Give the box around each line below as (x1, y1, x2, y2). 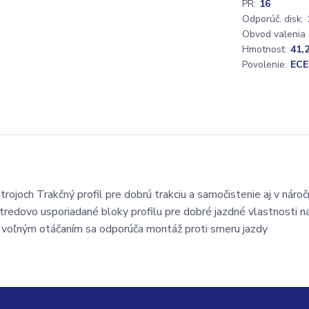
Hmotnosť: (242, 43, 287, 56)
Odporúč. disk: (242, 12, 303, 26)
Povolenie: (242, 58, 287, 71)
